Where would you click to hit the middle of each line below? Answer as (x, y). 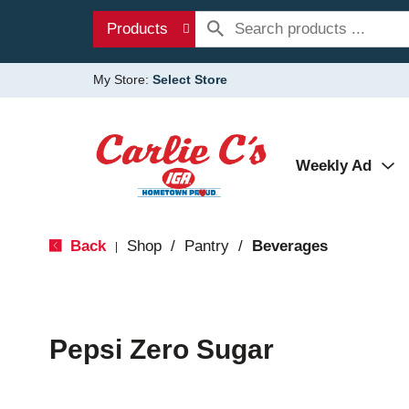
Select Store (190, 79)
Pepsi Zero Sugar (161, 349)
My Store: (123, 79)
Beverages (289, 246)
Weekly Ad (334, 166)
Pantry (206, 246)
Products (137, 29)
